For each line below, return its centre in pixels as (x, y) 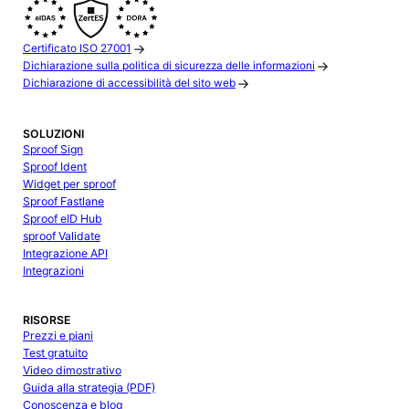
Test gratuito (55, 353)
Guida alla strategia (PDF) (89, 388)
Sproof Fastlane (63, 201)
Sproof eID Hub (62, 218)
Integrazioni (53, 270)
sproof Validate (61, 236)
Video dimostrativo (72, 371)
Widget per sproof (69, 184)
